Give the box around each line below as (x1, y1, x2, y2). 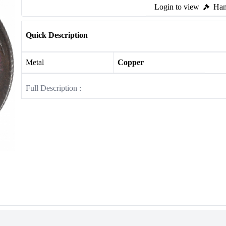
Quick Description (26, 31, 88, 39)
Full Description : (26, 84, 81, 92)
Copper (117, 58, 144, 67)
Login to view (154, 3, 199, 11)
